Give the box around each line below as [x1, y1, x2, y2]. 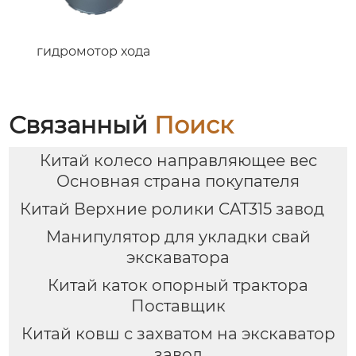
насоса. [69, 2, 118, 17]
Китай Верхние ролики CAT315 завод [19, 199, 324, 219]
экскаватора [126, 247, 230, 267]
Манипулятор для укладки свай [45, 226, 311, 246]
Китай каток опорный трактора [48, 275, 308, 295]
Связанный [9, 110, 155, 140]
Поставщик [130, 296, 226, 315]
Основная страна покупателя [56, 172, 300, 192]
